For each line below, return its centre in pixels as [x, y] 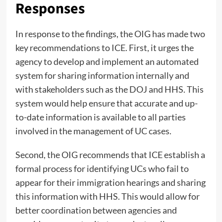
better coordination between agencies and [96, 210]
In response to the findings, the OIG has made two [110, 33]
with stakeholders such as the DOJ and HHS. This [109, 89]
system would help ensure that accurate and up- [106, 103]
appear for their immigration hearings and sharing [110, 182]
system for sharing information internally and [102, 75]
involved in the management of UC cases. [93, 131]
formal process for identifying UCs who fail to [102, 168]
